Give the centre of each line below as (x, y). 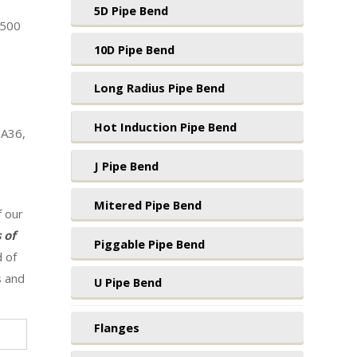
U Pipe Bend (127, 282)
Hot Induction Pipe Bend (165, 127)
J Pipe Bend (126, 165)
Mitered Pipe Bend (147, 204)
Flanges (116, 328)
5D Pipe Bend (131, 10)
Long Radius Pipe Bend (159, 88)
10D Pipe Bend (134, 49)
